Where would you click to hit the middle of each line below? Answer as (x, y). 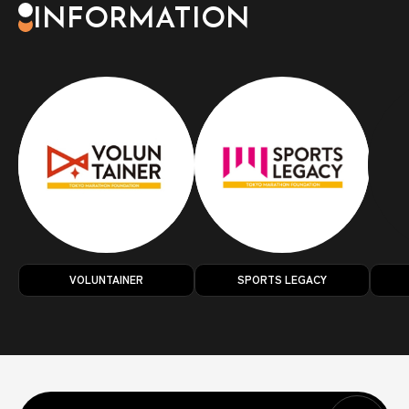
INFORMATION (142, 21)
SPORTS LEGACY (282, 279)
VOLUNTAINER (106, 279)
